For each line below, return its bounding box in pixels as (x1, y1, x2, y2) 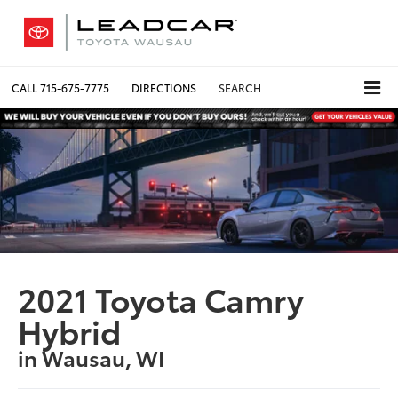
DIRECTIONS (131, 79, 196, 95)
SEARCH (219, 79, 261, 95)
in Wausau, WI (18, 341, 165, 372)
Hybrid (18, 306, 122, 353)
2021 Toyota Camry (18, 275, 305, 321)
